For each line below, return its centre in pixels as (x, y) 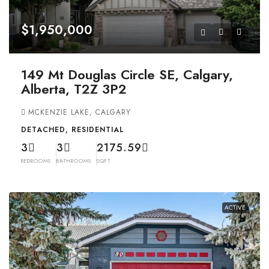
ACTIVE (235, 207)
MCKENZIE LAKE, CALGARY (80, 112)
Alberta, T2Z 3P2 (74, 89)
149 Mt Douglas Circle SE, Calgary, (127, 74)
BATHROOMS (74, 160)
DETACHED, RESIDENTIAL (73, 129)
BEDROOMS (36, 160)
